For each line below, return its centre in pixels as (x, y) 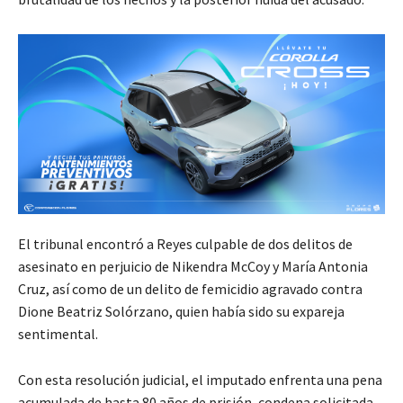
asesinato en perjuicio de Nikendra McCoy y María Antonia (193, 266)
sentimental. (58, 333)
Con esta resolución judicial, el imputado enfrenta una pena (200, 379)
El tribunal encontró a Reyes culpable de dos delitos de (185, 243)
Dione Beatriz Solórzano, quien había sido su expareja (181, 311)
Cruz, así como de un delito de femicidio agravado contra (190, 288)
